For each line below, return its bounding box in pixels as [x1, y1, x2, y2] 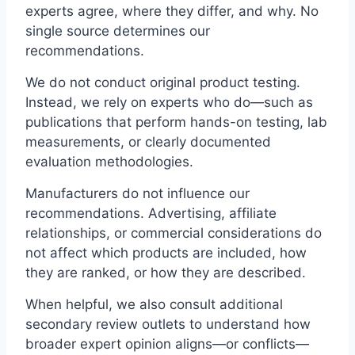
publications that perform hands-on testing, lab [25, 113, 327, 130]
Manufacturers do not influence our [25, 185, 250, 202]
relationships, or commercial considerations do [25, 225, 322, 242]
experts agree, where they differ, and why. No [25, 2, 319, 19]
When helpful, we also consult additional [25, 296, 283, 313]
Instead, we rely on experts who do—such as [25, 94, 313, 110]
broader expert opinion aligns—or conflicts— [25, 336, 309, 353]
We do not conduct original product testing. [25, 74, 300, 90]
